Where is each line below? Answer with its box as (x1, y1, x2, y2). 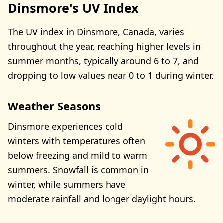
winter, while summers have (8, 178, 125, 191)
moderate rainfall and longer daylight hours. (8, 193, 196, 205)
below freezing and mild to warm (8, 149, 147, 162)
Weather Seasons (8, 98, 101, 113)
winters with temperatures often (8, 135, 145, 147)
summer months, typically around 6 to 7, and (8, 54, 199, 67)
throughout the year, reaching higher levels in (8, 40, 201, 52)
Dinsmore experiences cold (8, 120, 123, 133)
